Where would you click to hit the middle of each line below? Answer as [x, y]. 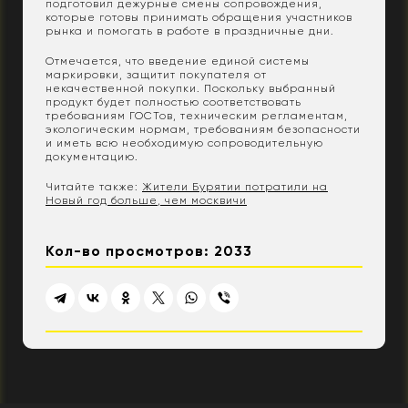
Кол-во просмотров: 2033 [149, 250]
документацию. [92, 156]
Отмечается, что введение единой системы [178, 61]
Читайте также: [94, 186]
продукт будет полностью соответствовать [173, 102]
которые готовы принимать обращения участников [199, 17]
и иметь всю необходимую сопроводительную [184, 143]
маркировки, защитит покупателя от [156, 74]
